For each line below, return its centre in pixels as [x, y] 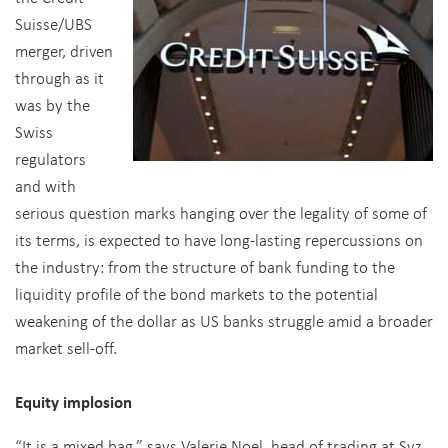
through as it [59, 77]
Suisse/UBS [53, 23]
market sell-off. [68, 347]
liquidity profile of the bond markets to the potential [196, 293]
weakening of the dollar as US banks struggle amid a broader [224, 320]
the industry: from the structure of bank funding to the [205, 266]
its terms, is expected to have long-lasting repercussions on [219, 239]
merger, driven [64, 50]
